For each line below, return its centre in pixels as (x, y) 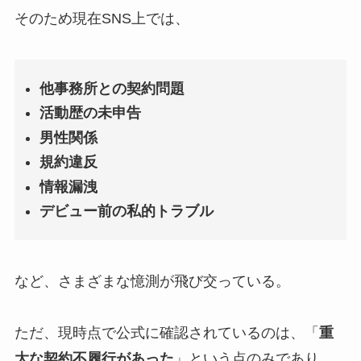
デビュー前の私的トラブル (127, 212)
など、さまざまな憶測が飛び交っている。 (152, 282)
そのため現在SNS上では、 (102, 18)
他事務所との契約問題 (112, 88)
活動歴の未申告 (91, 113)
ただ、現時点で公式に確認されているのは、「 (166, 333)
